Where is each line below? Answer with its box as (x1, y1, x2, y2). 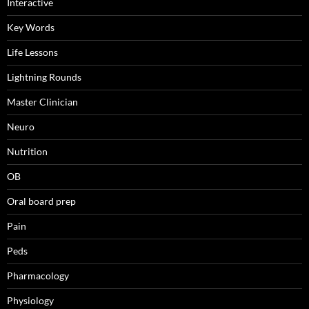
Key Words (7, 21, 54, 34)
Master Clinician (7, 96, 78, 108)
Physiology (7, 295, 54, 307)
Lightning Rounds (7, 71, 81, 83)
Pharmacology (7, 270, 69, 282)
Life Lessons (7, 46, 58, 59)
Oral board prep (7, 195, 76, 208)
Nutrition (7, 146, 48, 158)
